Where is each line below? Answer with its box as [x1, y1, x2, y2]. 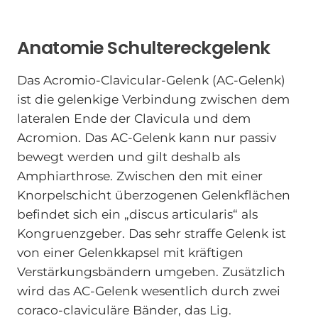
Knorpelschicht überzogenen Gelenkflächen [16, 187, 290, 202]
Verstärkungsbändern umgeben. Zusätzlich [16, 263, 285, 279]
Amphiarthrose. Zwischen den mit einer [16, 168, 263, 183]
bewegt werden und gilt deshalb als [16, 148, 240, 164]
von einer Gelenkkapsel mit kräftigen [16, 244, 243, 260]
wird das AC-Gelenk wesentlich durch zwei [16, 283, 280, 298]
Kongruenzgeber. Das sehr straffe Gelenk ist [16, 225, 286, 241]
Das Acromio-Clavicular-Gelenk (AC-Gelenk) [16, 72, 285, 87]
